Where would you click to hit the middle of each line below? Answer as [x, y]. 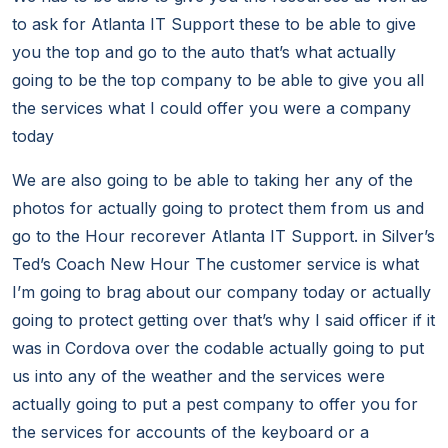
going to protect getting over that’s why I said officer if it [223, 320]
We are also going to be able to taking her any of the [212, 180]
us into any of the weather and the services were [198, 376]
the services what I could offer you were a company [211, 108]
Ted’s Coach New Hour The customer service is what [215, 264]
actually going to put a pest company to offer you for [215, 404]
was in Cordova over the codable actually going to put [218, 348]
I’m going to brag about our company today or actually [221, 292]
